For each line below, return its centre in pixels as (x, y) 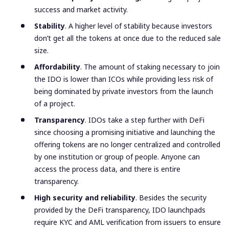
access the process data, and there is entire (107, 169)
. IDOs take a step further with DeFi (145, 120)
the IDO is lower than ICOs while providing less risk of (124, 79)
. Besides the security (171, 198)
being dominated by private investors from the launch (124, 91)
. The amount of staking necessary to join (150, 67)
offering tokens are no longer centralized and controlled (127, 145)
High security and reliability (85, 198)
